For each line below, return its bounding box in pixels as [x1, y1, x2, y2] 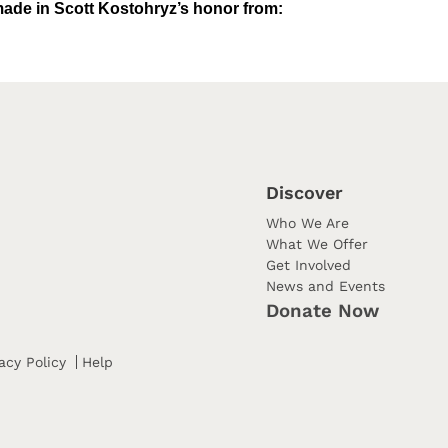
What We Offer [266, 236, 368, 252]
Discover [266, 182, 343, 203]
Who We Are [266, 215, 349, 231]
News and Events [266, 278, 385, 294]
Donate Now [266, 300, 379, 322]
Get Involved [266, 257, 351, 273]
